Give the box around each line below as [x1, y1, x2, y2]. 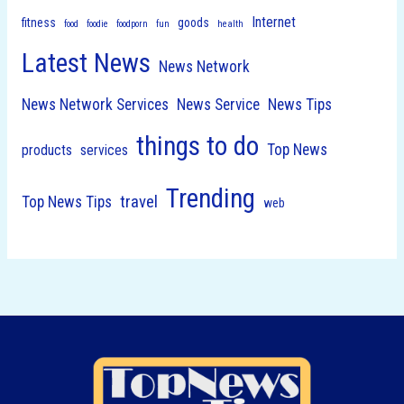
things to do [135, 130, 259, 161]
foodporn [115, 17, 148, 30]
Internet [251, 13, 296, 31]
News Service [176, 95, 260, 114]
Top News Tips [21, 192, 112, 211]
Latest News [21, 47, 151, 78]
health [216, 17, 243, 30]
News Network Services [21, 95, 169, 114]
